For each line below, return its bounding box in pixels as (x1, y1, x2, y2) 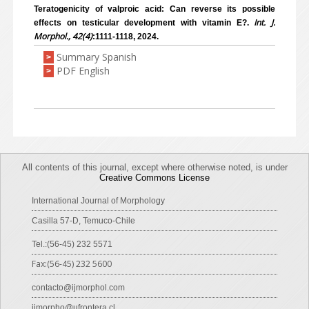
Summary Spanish (57, 50, 137, 63)
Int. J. (254, 17, 275, 28)
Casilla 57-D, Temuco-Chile (32, 216, 135, 226)
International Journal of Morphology (32, 196, 165, 206)
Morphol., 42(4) (34, 30, 92, 42)
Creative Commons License (99, 172, 210, 183)
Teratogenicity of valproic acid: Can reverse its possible (34, 4, 275, 14)
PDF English (57, 64, 110, 77)
